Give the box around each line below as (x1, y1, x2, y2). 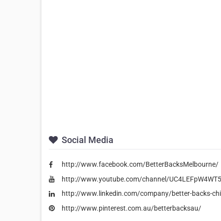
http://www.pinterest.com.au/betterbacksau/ (62, 204, 201, 212)
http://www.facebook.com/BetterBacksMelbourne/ (62, 160, 219, 168)
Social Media (60, 135, 113, 145)
